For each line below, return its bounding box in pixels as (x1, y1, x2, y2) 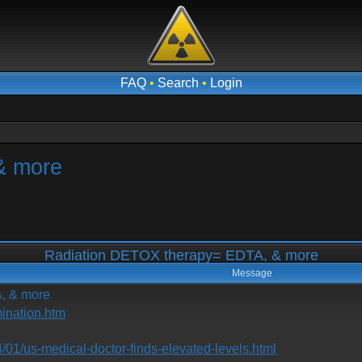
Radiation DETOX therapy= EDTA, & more (40, 247, 322, 263)
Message (231, 267, 272, 279)
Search (157, 76, 199, 90)
